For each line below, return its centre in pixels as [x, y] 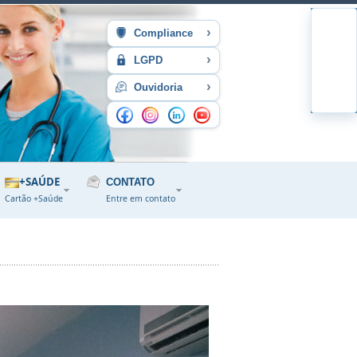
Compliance [162, 33]
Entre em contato [141, 198]
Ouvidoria [157, 87]
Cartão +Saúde [34, 198]
